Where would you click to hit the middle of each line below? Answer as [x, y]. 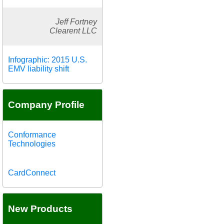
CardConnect [32, 172]
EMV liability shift [38, 68]
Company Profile [46, 104]
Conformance [32, 134]
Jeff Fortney [76, 21]
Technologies [32, 143]
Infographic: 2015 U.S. [47, 59]
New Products [40, 208]
